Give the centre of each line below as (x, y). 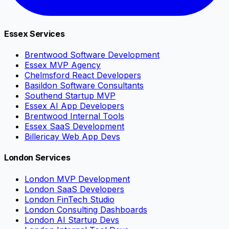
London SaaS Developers (74, 189)
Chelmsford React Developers (83, 75)
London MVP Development (77, 179)
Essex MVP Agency (63, 65)
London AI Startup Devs (72, 220)
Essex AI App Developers (74, 106)
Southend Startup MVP (70, 96)
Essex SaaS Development (74, 127)
